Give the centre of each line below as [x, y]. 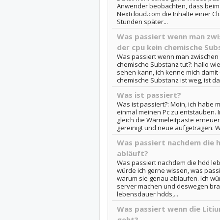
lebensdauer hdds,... [147, 194]
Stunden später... [142, 22]
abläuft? [132, 153]
